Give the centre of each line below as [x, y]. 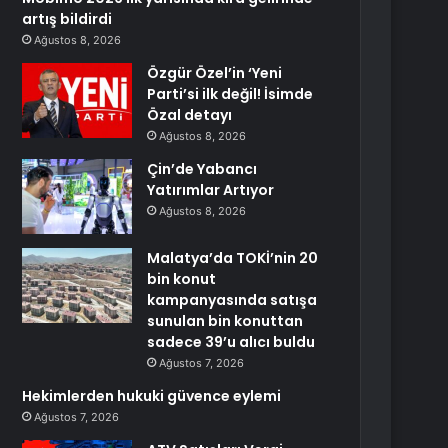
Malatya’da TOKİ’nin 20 [233, 258]
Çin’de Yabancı [202, 169]
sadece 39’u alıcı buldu [231, 342]
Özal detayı [190, 115]
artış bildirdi [67, 19]
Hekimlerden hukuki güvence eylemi [152, 396]
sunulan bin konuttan [225, 321]
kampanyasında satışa [232, 300]
